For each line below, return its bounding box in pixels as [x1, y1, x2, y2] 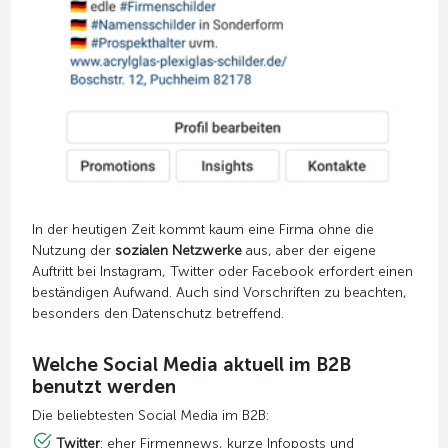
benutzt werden [31, 375, 176, 399]
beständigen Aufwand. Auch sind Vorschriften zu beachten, [31, 284, 407, 302]
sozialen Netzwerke [114, 242, 242, 260]
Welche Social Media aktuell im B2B [31, 353, 351, 377]
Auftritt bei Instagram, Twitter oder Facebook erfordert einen [31, 263, 413, 281]
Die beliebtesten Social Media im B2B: [31, 407, 269, 425]
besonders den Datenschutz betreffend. [31, 305, 284, 323]
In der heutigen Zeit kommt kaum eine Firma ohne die [31, 221, 374, 239]
